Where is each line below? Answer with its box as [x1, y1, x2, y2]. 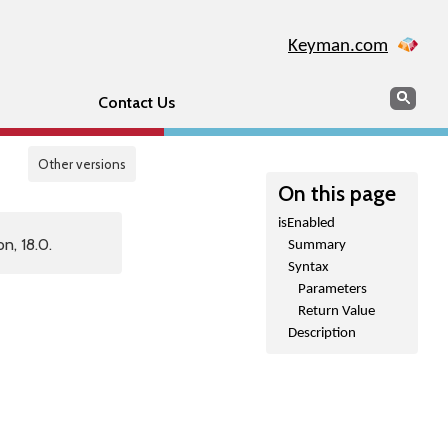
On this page [278, 180, 396, 206]
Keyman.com [288, 37, 388, 56]
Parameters [298, 282, 367, 297]
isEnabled [278, 216, 335, 231]
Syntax [288, 260, 329, 275]
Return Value [298, 304, 375, 319]
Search [389, 86, 435, 105]
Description [288, 326, 356, 341]
